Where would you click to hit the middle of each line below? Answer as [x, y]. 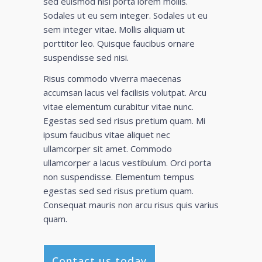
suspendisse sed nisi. [86, 57]
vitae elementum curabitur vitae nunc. [118, 106]
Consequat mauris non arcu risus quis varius [131, 204]
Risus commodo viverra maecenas [112, 78]
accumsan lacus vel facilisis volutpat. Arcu [125, 92]
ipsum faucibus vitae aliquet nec [107, 134]
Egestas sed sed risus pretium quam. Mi [124, 120]
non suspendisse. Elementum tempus [119, 176]
